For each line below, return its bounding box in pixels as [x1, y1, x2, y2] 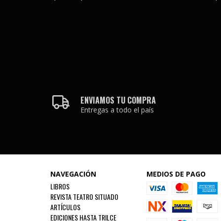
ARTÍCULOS [50, 202, 80, 212]
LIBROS [50, 181, 70, 191]
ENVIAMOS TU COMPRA [80, 94, 156, 106]
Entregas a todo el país [80, 105, 154, 114]
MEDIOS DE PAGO [146, 169, 206, 179]
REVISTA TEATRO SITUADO [50, 191, 118, 202]
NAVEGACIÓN [50, 169, 96, 179]
